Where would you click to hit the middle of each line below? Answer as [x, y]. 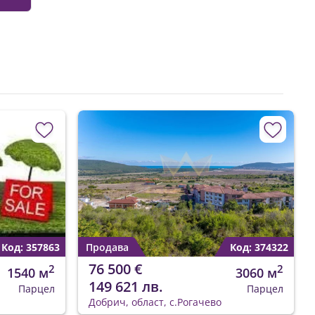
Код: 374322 [259, 247]
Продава [107, 247]
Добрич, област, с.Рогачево [155, 302]
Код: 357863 [31, 247]
